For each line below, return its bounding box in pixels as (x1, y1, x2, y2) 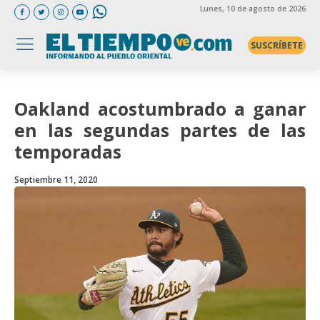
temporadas (14, 139, 121, 164)
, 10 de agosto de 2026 (221, 3, 306, 14)
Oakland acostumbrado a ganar (14, 96, 306, 121)
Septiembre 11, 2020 (14, 174, 98, 186)
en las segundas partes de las (14, 118, 306, 142)
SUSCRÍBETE (250, 39, 303, 51)
